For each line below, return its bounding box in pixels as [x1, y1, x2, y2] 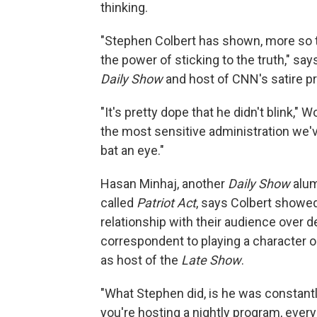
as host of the [100, 253, 181, 268]
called [100, 195, 137, 211]
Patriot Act [137, 195, 196, 211]
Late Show [181, 253, 241, 268]
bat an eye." [100, 143, 164, 158]
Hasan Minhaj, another [100, 176, 228, 192]
